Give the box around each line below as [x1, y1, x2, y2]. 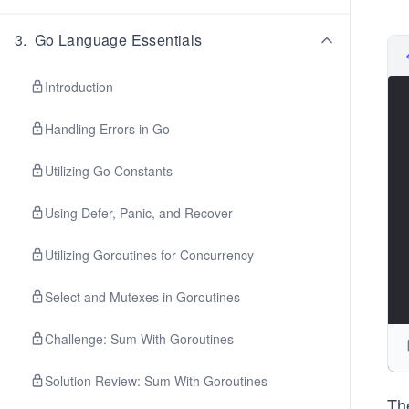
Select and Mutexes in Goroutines [45, 288, 240, 306]
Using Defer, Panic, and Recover [45, 204, 233, 222]
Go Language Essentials [34, 29, 203, 50]
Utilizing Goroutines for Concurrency [45, 246, 254, 264]
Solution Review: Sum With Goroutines [45, 372, 267, 390]
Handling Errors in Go [45, 120, 170, 138]
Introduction [45, 78, 113, 96]
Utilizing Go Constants [45, 162, 173, 180]
